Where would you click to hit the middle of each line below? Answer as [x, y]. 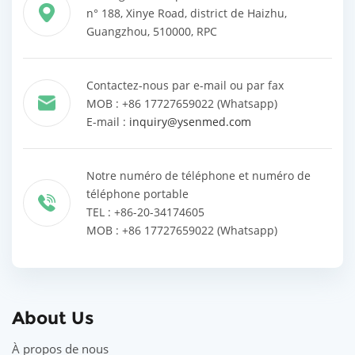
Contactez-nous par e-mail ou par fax [185, 85]
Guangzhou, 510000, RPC [152, 31]
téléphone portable [137, 193]
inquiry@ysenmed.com [190, 121]
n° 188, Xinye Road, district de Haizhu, [187, 13]
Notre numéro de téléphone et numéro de [198, 175]
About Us [53, 318]
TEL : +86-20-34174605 [145, 212]
